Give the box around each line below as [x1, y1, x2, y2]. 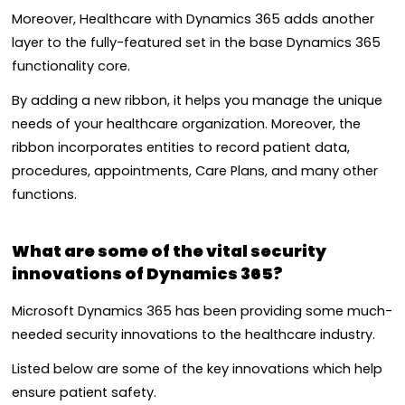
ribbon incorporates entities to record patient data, [12, 138, 350, 157]
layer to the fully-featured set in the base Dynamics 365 [12, 33, 381, 52]
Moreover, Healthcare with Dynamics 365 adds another [12, 10, 374, 29]
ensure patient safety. [12, 383, 156, 402]
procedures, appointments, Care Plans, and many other [12, 162, 378, 181]
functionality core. [12, 57, 134, 76]
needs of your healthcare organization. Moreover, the [12, 115, 361, 134]
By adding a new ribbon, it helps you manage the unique [12, 91, 382, 110]
